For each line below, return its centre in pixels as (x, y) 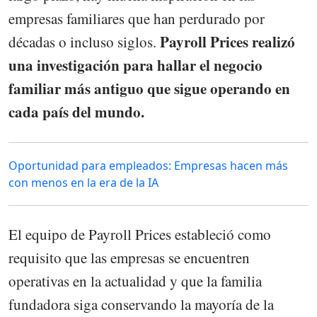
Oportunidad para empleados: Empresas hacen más (148, 165)
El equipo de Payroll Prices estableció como (140, 234)
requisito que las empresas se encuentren (129, 257)
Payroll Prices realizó (227, 42)
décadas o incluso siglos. (84, 42)
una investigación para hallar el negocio (136, 65)
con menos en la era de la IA (83, 182)
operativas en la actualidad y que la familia (135, 281)
